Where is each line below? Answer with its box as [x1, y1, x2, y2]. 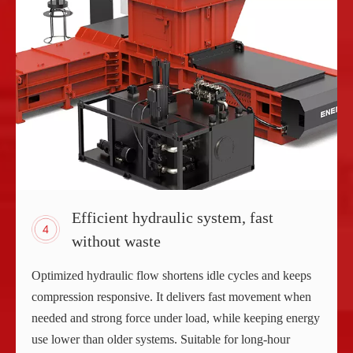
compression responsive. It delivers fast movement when [32, 289, 311, 303]
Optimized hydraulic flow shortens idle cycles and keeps [32, 268, 311, 282]
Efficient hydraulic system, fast [72, 208, 273, 226]
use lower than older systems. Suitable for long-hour [32, 332, 290, 346]
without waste [72, 232, 161, 250]
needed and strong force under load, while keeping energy [32, 310, 320, 325]
